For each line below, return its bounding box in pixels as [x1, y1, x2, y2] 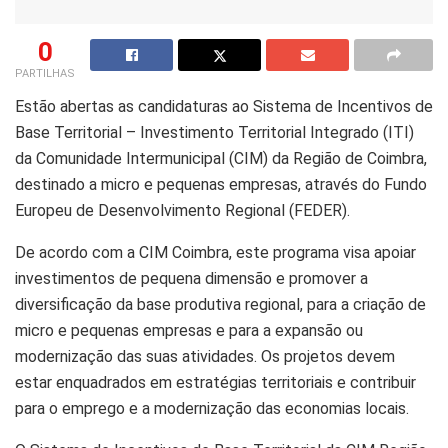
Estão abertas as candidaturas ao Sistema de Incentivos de [15, 96, 433, 116]
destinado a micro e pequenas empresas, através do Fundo [15, 174, 427, 194]
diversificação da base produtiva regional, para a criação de [15, 294, 426, 314]
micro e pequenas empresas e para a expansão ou [15, 320, 363, 340]
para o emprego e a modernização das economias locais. [15, 398, 409, 418]
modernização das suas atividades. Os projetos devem [15, 346, 395, 366]
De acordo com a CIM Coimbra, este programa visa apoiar [15, 242, 416, 262]
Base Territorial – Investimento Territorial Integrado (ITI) [15, 122, 414, 142]
